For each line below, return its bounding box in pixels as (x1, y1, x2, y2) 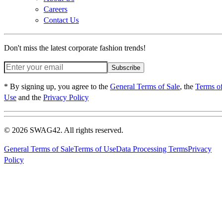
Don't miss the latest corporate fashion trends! (4, 43, 146, 52)
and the (16, 93, 43, 102)
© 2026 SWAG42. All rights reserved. (4, 125, 123, 134)
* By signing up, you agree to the (4, 82, 110, 91)
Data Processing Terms (116, 144, 188, 153)
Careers (44, 4, 67, 13)
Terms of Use (74, 144, 116, 153)
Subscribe (111, 63, 140, 71)
